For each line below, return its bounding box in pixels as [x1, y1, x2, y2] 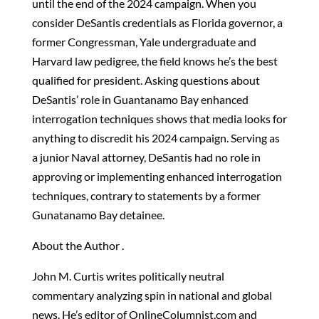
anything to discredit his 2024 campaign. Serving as [31, 131, 280, 145]
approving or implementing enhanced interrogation [31, 169, 282, 183]
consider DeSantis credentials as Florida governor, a [31, 16, 283, 29]
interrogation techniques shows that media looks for [31, 112, 287, 125]
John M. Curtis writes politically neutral [31, 269, 224, 283]
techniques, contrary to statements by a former [31, 189, 261, 202]
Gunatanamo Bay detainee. [31, 208, 164, 221]
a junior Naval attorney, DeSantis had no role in [31, 150, 261, 164]
